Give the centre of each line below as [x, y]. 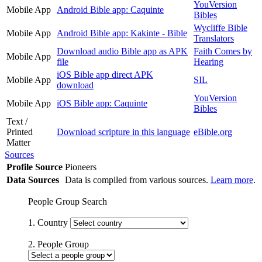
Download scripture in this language [123, 132]
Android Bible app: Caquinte [110, 9]
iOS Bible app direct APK [105, 74]
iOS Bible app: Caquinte [102, 103]
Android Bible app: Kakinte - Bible [122, 33]
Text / [17, 121]
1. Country [49, 222]
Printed [20, 132]
